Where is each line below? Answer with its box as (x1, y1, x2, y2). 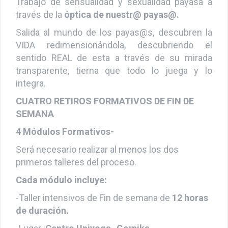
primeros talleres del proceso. (16, 165, 136, 177)
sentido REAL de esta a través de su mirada (16, 61, 212, 72)
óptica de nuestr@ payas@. (64, 18, 179, 29)
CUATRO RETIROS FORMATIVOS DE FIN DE (16, 104, 194, 116)
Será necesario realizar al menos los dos (16, 153, 179, 164)
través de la (16, 18, 64, 29)
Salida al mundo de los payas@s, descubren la (16, 36, 212, 47)
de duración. (16, 214, 69, 225)
